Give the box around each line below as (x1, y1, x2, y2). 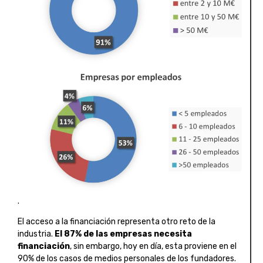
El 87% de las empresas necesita (55, 228, 192, 239)
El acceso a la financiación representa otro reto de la (18, 216, 215, 227)
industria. (18, 228, 55, 239)
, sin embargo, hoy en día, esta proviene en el (70, 241, 237, 251)
